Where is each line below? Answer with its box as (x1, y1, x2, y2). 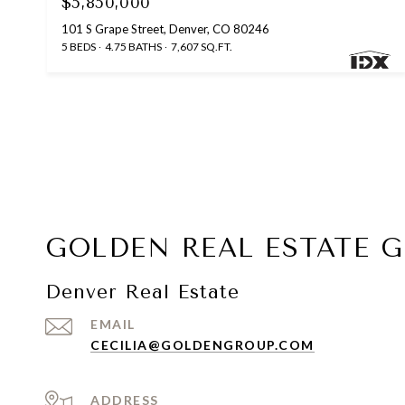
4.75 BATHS (105, 39, 162, 53)
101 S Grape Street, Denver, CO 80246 (61, 21, 269, 36)
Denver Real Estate (45, 280, 240, 303)
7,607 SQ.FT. (171, 39, 232, 53)
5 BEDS (61, 39, 96, 53)
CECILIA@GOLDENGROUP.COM (90, 336, 315, 353)
